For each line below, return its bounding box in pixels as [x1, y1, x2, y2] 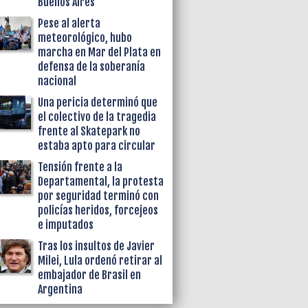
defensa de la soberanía [38, 59, 146, 74]
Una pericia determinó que [38, 95, 158, 109]
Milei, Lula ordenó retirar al [38, 253, 163, 267]
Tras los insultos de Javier [38, 239, 155, 253]
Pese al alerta [38, 16, 101, 30]
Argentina [38, 282, 83, 296]
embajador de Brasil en [38, 267, 142, 282]
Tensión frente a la [38, 159, 123, 174]
